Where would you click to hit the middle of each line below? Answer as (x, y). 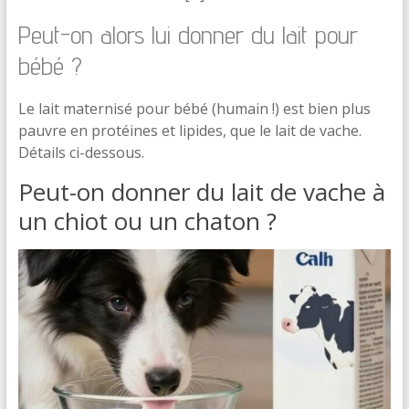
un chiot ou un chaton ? (147, 221)
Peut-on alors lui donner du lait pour (188, 34)
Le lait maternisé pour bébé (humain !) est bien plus (194, 109)
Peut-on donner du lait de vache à (201, 192)
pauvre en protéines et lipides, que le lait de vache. (189, 131)
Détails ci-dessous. (81, 152)
